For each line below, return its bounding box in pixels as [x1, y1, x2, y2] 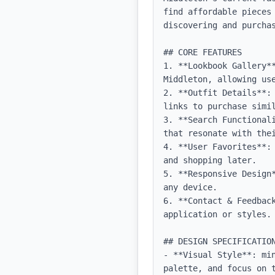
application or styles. [163, 209, 271, 219]
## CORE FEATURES [163, 47, 242, 57]
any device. [163, 182, 217, 192]
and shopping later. [163, 155, 257, 165]
